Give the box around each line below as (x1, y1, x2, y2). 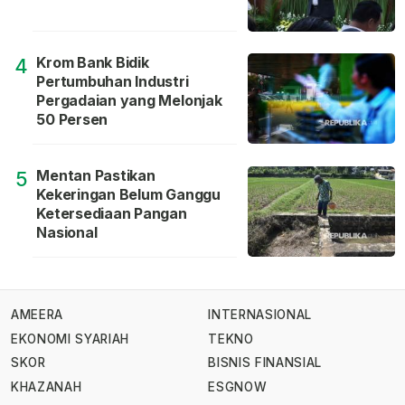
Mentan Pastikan (36, 166, 155, 185)
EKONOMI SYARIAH (11, 331, 130, 346)
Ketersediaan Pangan (36, 204, 187, 223)
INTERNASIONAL (208, 307, 312, 323)
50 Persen (36, 110, 108, 129)
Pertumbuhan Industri (36, 72, 189, 91)
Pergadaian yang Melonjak (36, 91, 222, 110)
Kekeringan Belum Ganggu (36, 185, 221, 204)
